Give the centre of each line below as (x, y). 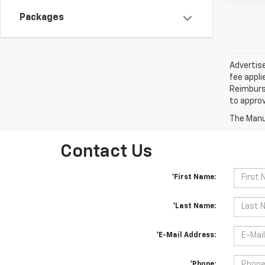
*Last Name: (194, 206)
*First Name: (193, 177)
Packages (42, 18)
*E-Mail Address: (186, 235)
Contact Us (106, 152)
